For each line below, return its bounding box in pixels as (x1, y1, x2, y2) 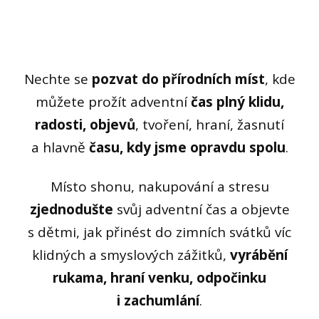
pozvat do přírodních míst (91, 70, 265, 89)
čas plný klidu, (190, 93, 284, 112)
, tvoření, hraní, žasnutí (135, 115, 284, 135)
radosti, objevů (35, 115, 135, 135)
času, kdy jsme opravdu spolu (88, 138, 286, 157)
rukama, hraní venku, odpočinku (53, 268, 266, 287)
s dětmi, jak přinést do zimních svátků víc (28, 222, 291, 241)
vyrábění (229, 245, 288, 264)
